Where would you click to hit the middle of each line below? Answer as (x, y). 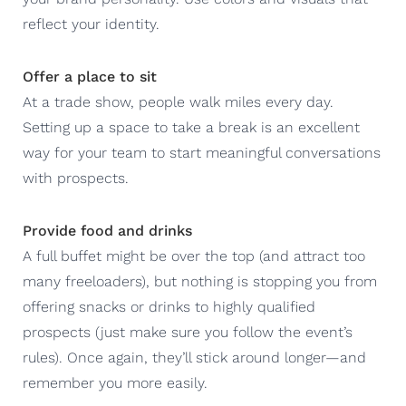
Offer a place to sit (90, 76)
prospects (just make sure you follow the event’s (188, 332)
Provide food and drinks (107, 230)
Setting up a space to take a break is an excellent (191, 127)
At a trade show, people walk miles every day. (178, 101)
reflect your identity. (91, 24)
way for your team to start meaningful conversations (202, 152)
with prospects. (76, 178)
